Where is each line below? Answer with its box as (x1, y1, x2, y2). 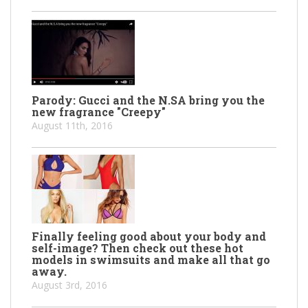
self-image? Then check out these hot (32, 240, 243, 255)
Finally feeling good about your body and (32, 228, 266, 243)
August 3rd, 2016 (32, 278, 107, 291)
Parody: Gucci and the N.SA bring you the (32, 92, 265, 107)
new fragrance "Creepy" (32, 104, 166, 119)
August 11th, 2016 (32, 118, 113, 132)
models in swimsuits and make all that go (32, 252, 270, 267)
